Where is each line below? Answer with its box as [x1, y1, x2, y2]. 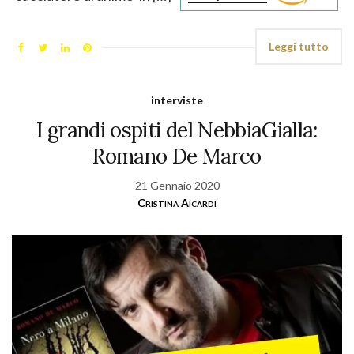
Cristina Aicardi [137, 196, 217, 210]
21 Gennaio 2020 [134, 179, 220, 193]
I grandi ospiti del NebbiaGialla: [36, 117, 318, 144]
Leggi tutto [269, 40, 329, 54]
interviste [151, 93, 203, 107]
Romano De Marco [92, 143, 262, 170]
